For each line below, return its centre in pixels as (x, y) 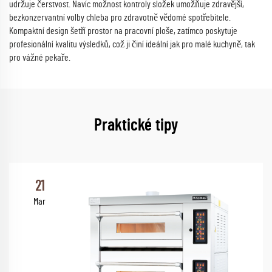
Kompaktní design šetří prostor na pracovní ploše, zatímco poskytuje (123, 31)
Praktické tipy (136, 125)
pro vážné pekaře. (40, 57)
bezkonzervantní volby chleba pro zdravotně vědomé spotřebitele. (120, 17)
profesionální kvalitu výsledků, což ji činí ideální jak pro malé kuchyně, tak (132, 44)
